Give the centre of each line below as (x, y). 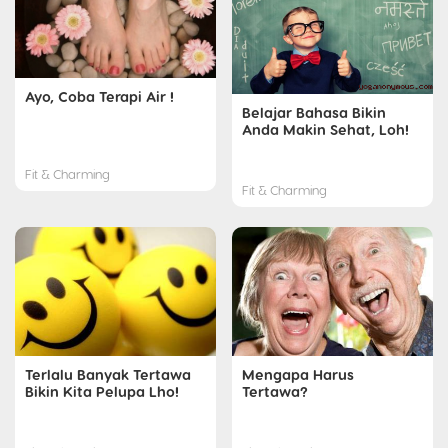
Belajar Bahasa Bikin (314, 112)
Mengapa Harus (298, 374)
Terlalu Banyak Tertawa (108, 374)
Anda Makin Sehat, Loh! (325, 129)
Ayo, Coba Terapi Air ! (99, 96)
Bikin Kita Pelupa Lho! (102, 391)
